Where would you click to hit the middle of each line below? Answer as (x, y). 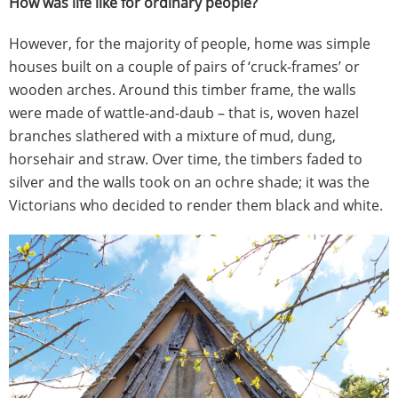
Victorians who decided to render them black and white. (196, 205)
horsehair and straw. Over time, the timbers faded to (186, 159)
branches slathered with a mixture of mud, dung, (172, 136)
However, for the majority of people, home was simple (190, 44)
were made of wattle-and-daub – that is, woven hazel (184, 113)
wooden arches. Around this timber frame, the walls (183, 90)
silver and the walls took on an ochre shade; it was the (189, 182)
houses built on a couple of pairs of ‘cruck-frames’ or (184, 67)
